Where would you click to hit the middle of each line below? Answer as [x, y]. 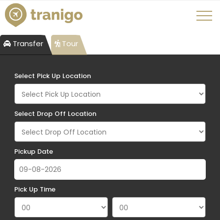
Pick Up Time [35, 189]
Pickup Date [34, 151]
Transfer [27, 43]
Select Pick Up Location [53, 76]
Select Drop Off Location [55, 114]
